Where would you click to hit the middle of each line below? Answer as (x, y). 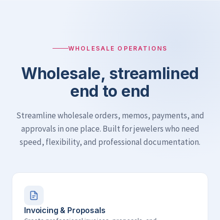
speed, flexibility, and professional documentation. (110, 142)
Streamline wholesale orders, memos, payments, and (110, 115)
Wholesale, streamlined (110, 73)
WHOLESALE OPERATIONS (118, 48)
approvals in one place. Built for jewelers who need (110, 129)
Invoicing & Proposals (65, 210)
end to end (110, 91)
